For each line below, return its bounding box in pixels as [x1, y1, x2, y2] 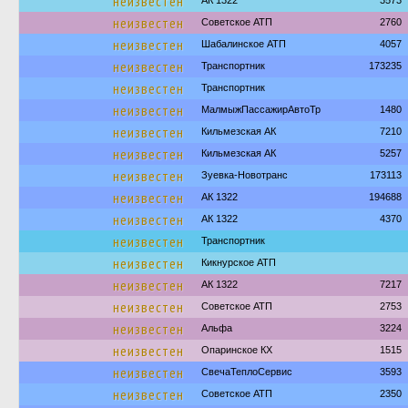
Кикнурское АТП [201, 257, 276, 268]
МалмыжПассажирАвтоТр [201, 104, 321, 115]
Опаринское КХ [201, 344, 272, 355]
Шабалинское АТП [201, 38, 286, 49]
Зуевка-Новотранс [201, 169, 288, 180]
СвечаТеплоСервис [201, 366, 292, 377]
